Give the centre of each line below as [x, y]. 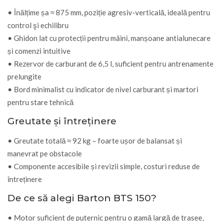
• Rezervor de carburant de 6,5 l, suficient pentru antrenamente [110, 63]
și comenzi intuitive [39, 51]
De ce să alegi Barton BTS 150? [82, 198]
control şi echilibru [38, 25]
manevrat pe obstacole [45, 153]
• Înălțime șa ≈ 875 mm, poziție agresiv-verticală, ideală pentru [109, 12]
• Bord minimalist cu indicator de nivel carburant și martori [103, 89]
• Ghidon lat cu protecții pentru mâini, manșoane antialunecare [109, 38]
